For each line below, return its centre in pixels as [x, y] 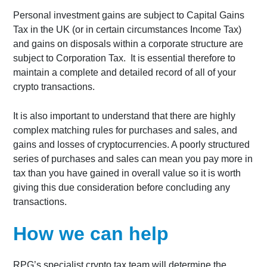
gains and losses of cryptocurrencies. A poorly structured [132, 145]
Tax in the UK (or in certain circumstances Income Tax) [128, 30]
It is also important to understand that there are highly [125, 116]
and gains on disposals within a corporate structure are [128, 44]
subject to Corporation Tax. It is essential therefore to [125, 58]
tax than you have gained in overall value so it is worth [127, 173]
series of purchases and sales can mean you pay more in [133, 159]
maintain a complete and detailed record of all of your [125, 72]
